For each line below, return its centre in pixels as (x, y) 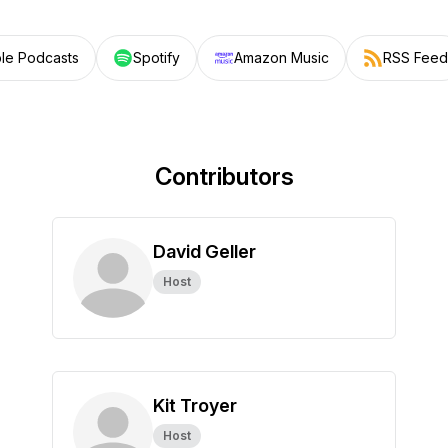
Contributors (224, 176)
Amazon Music (281, 57)
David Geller (204, 251)
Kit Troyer (195, 405)
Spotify (156, 57)
